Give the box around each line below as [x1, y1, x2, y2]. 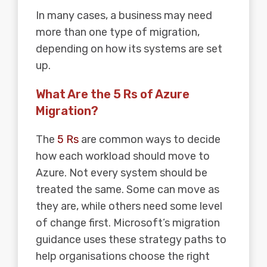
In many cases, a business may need [36, 9, 212, 23]
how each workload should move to [36, 150, 210, 163]
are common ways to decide [79, 133, 221, 147]
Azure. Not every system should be [36, 166, 207, 180]
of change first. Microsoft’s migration [36, 216, 220, 230]
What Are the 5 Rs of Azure [36, 87, 190, 102]
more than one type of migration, [36, 26, 200, 39]
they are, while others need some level [36, 200, 222, 213]
